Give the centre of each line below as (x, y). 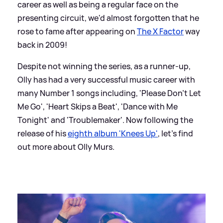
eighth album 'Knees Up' (113, 133)
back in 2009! (42, 45)
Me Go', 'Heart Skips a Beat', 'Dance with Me (98, 106)
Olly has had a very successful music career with (106, 79)
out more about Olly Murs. (66, 147)
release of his (43, 133)
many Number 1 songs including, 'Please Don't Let (109, 93)
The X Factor (160, 31)
